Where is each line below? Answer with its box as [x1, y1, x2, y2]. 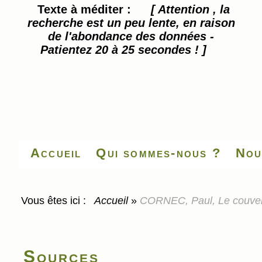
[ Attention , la [150, 3, 230, 16]
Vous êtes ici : [21, 195, 92, 206]
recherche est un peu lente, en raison [27, 16, 235, 29]
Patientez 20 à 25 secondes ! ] [40, 43, 206, 56]
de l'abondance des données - [48, 30, 214, 43]
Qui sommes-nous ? [96, 146, 221, 160]
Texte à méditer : [37, 3, 138, 16]
